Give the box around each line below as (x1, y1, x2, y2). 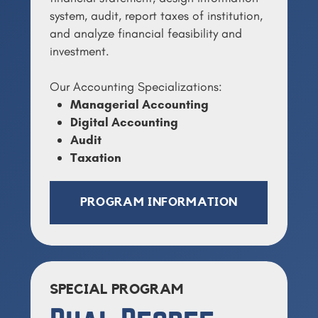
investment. (49, 43, 109, 58)
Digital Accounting (70, 114, 179, 129)
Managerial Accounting (70, 96, 209, 111)
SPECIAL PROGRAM (49, 283, 183, 297)
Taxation (70, 149, 122, 165)
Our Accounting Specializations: (49, 78, 222, 94)
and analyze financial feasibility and (49, 25, 242, 40)
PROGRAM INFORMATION (79, 196, 238, 209)
